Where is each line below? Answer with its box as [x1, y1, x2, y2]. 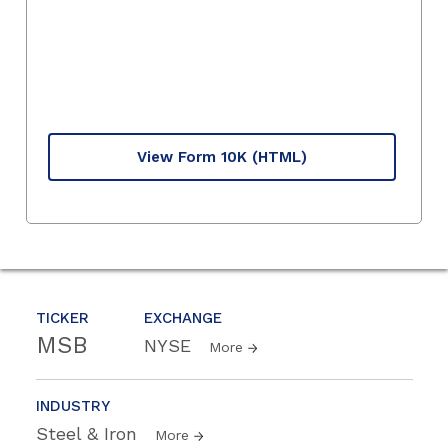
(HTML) [252, 147, 307, 166]
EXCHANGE [144, 308, 222, 327]
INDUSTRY [36, 396, 110, 415]
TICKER [36, 308, 89, 327]
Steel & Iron [36, 422, 143, 444]
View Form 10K [137, 147, 247, 166]
